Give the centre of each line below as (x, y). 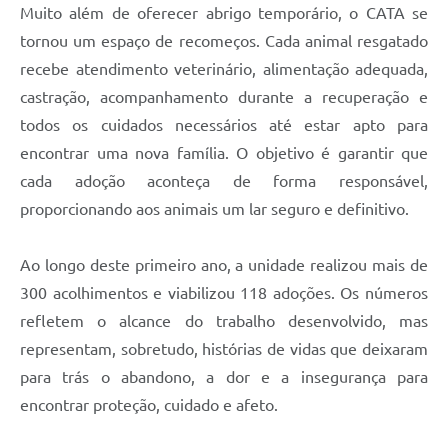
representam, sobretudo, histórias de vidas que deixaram (224, 348)
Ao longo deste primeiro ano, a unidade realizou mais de (224, 264)
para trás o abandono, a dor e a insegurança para (224, 376)
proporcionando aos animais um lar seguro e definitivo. (214, 208)
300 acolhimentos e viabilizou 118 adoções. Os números (224, 292)
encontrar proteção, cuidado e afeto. (149, 404)
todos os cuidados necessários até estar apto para (224, 124)
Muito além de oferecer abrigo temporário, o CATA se (224, 12)
